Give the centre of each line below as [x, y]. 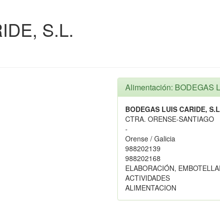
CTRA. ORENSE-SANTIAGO [170, 119]
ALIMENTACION [151, 188]
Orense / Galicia [150, 138]
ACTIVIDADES [148, 178]
